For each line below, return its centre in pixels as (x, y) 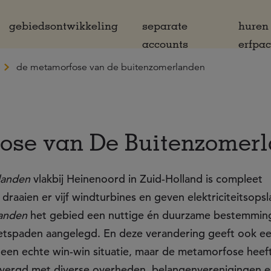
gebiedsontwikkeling (64, 25)
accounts (165, 44)
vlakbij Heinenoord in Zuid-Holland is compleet (146, 179)
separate (165, 25)
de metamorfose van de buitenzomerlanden (111, 67)
